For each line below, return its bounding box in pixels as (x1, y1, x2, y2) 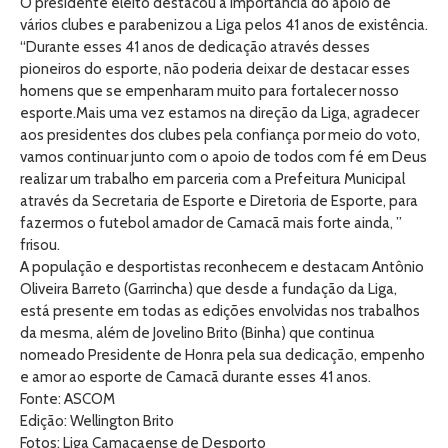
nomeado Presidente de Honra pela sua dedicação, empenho (20, 346, 425, 364)
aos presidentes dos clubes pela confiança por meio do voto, (20, 126, 420, 144)
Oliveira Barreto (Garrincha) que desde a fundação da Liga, (20, 280, 397, 298)
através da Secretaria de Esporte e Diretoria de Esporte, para (20, 192, 418, 210)
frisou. (20, 236, 63, 254)
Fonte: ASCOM (20, 390, 118, 408)
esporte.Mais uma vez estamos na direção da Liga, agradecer (20, 104, 419, 122)
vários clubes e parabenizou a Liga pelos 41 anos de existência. (20, 16, 428, 34)
